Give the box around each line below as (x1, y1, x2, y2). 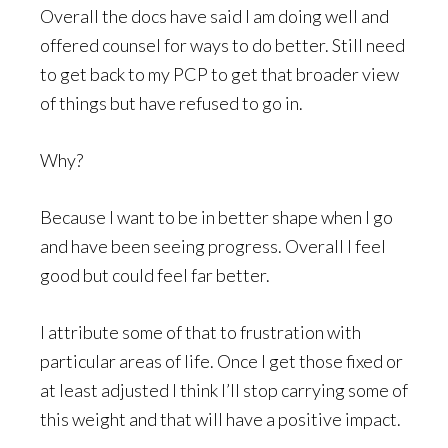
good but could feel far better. (40, 263, 270, 286)
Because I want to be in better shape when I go (40, 205, 393, 228)
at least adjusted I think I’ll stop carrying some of (40, 378, 408, 401)
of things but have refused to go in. (40, 91, 303, 114)
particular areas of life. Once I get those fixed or (40, 349, 403, 372)
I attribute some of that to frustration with (40, 320, 361, 343)
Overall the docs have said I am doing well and (40, 4, 389, 27)
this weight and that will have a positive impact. (40, 407, 401, 430)
